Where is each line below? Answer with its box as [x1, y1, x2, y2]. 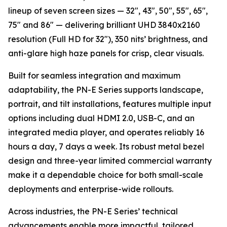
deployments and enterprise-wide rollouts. [8, 184, 173, 194]
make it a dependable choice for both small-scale [8, 170, 203, 180]
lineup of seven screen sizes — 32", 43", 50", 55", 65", [8, 6, 208, 16]
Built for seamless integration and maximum [8, 70, 180, 81]
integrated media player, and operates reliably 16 [8, 127, 204, 137]
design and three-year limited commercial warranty [8, 156, 212, 166]
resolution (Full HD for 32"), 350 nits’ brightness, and [8, 34, 208, 44]
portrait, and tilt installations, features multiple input [8, 99, 211, 109]
